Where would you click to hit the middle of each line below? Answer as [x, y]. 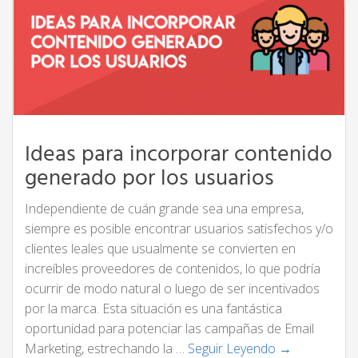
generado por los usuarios [149, 179]
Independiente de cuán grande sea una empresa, [164, 209]
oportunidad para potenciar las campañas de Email [169, 329]
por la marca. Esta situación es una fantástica [153, 309]
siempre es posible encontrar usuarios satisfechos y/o [179, 229]
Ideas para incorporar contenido [179, 155]
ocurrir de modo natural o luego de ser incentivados [172, 289]
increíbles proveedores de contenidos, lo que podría [173, 269]
